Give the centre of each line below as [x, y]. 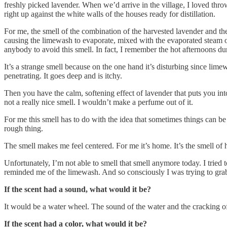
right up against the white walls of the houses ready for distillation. [110, 14]
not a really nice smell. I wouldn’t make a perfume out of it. [99, 102]
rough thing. [24, 128]
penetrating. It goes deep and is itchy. [63, 75]
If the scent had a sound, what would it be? [78, 189]
